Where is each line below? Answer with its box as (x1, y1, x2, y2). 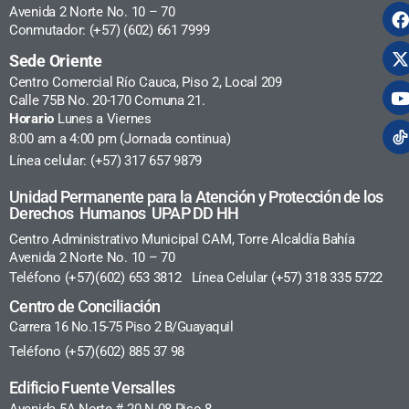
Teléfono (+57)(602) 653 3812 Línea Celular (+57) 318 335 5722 (9, 268, 383, 286)
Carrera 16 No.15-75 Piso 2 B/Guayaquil (9, 318, 236, 335)
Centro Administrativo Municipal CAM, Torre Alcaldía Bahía (9, 230, 359, 247)
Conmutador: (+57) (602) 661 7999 (9, 21, 210, 38)
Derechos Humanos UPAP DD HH (9, 203, 239, 223)
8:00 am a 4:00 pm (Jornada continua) (9, 130, 231, 147)
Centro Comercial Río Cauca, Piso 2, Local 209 (9, 73, 282, 90)
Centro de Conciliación (9, 296, 163, 316)
